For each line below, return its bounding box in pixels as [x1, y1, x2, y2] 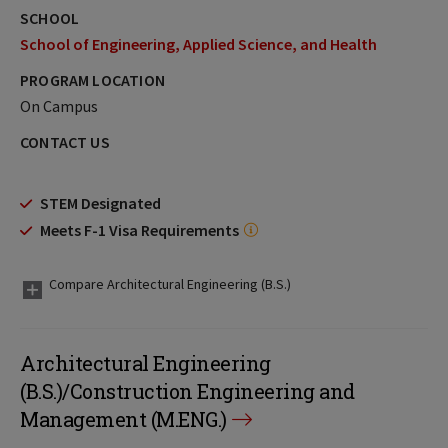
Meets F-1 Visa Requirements [40, 220, 239, 240]
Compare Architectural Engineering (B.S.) [49, 275, 291, 293]
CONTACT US [20, 132, 110, 152]
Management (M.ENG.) [20, 406, 227, 432]
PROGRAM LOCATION [20, 70, 165, 90]
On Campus [20, 96, 98, 116]
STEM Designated [40, 193, 161, 213]
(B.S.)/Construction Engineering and [20, 378, 355, 404]
